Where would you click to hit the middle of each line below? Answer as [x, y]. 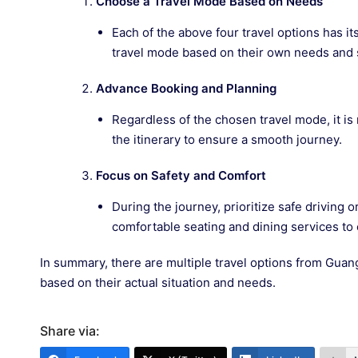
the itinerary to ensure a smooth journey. [227, 139]
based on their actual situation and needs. [158, 282]
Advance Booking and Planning [186, 88]
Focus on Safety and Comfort [181, 175]
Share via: [70, 331]
